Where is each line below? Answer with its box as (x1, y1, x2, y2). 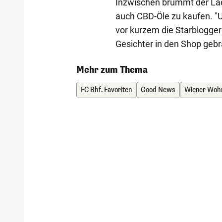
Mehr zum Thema (76, 64, 148, 76)
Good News (141, 85, 176, 95)
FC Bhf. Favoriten (81, 85, 132, 95)
